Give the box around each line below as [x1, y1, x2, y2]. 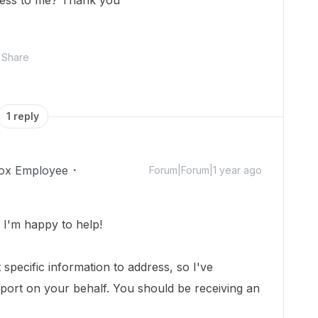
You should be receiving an [113, 281, 260, 295]
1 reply [6, 110, 39, 122]
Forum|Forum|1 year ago [149, 164, 262, 176]
